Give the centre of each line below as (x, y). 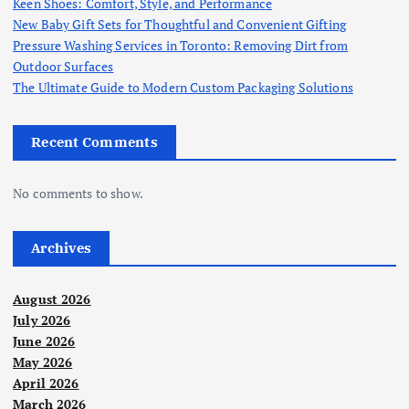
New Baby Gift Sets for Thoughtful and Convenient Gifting (179, 25)
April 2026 (46, 383)
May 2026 (43, 362)
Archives (62, 248)
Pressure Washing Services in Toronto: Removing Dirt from (180, 46)
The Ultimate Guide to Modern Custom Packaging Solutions (183, 88)
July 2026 (42, 320)
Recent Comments (94, 142)
